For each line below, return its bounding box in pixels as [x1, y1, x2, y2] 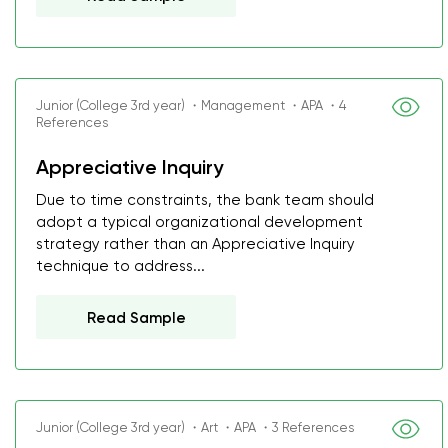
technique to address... [36, 257, 205, 275]
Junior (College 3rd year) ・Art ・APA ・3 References [36, 420, 354, 435]
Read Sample [87, 309, 186, 327]
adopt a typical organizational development [36, 213, 363, 231]
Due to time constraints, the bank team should [36, 191, 374, 209]
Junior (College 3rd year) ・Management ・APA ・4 [36, 98, 346, 113]
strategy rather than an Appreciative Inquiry [36, 235, 355, 253]
